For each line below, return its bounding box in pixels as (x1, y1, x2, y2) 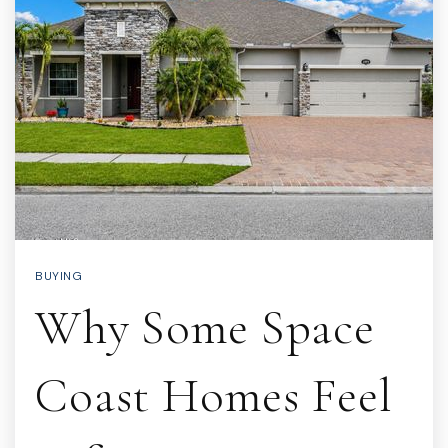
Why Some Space (35, 298, 375, 357)
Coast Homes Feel (35, 366, 393, 425)
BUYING (35, 268, 82, 284)
